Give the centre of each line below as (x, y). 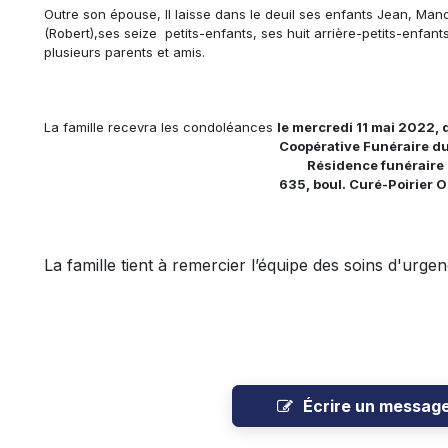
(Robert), (71, 33)
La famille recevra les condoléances (160, 127)
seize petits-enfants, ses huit (217, 33)
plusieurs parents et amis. (124, 52)
